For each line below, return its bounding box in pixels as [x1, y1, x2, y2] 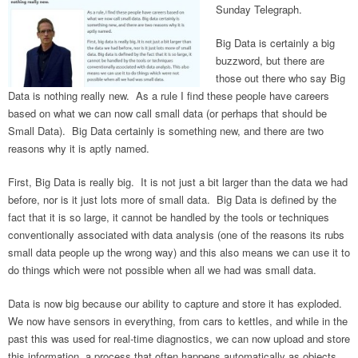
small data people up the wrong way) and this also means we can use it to [8, 245, 350, 261]
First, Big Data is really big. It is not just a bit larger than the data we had [8, 174, 348, 190]
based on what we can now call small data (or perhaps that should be [8, 105, 327, 121]
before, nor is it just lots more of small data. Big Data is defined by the [8, 192, 336, 208]
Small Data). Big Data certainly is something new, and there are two [8, 123, 324, 139]
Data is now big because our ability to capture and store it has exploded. [8, 296, 345, 312]
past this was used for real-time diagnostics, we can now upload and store [8, 331, 350, 347]
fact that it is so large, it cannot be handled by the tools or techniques [8, 209, 329, 225]
